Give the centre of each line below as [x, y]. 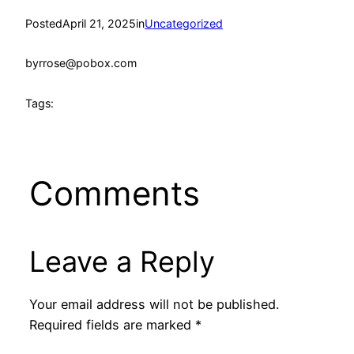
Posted [44, 23]
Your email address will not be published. [154, 305]
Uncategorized [184, 23]
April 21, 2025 [99, 23]
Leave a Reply [122, 261]
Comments [114, 193]
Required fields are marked [112, 325]
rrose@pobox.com [88, 63]
